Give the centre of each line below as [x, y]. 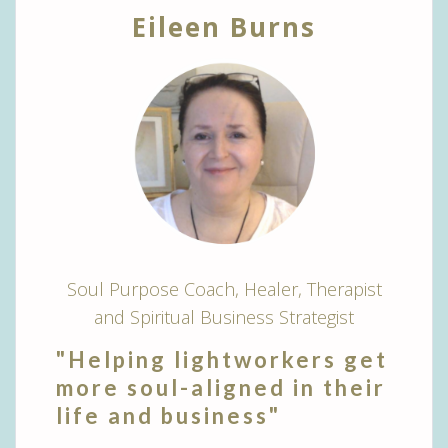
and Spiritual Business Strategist [224, 316]
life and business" [168, 415]
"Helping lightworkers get [222, 359]
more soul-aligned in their [221, 387]
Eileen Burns [224, 27]
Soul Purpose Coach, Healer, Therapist [224, 288]
